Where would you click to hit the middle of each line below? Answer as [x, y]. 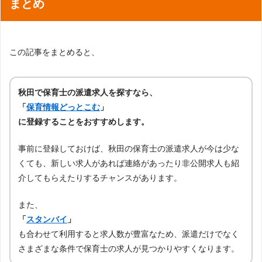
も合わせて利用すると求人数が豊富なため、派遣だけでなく [129, 234]
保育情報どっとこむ [63, 107]
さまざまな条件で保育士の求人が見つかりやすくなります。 [129, 248]
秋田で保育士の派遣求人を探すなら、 [88, 92]
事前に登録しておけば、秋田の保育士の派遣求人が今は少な [129, 148]
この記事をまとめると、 [54, 52]
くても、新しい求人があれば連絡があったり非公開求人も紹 [129, 163]
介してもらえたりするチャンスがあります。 [100, 177]
